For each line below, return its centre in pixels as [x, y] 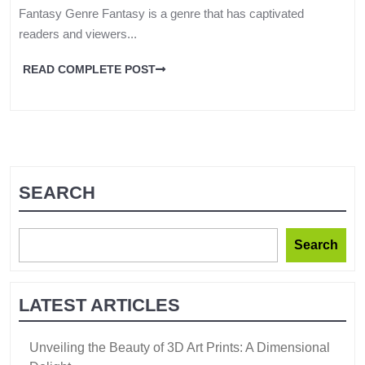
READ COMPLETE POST [89, 70]
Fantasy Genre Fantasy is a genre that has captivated [161, 14]
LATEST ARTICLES [99, 305]
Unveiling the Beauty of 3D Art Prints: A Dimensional [180, 347]
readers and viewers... [78, 34]
